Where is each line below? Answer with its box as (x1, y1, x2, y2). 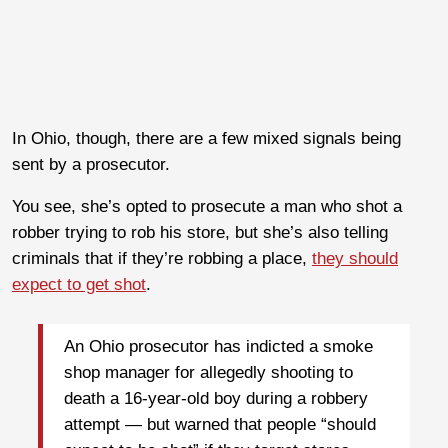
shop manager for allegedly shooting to (64, 363, 353, 383)
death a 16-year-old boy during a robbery (64, 389, 368, 409)
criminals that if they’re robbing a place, (12, 248, 312, 268)
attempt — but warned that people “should (64, 415, 376, 435)
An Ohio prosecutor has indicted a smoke (64, 337, 373, 357)
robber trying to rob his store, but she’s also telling (12, 222, 388, 242)
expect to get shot (12, 274, 146, 294)
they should (312, 248, 398, 268)
